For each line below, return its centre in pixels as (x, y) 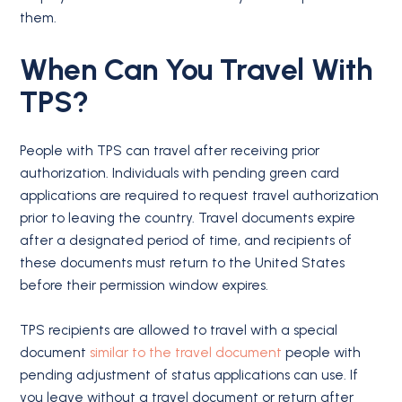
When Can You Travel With (197, 69)
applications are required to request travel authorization (200, 195)
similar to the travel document (186, 353)
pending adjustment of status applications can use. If (189, 376)
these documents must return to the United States (183, 262)
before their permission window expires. (144, 285)
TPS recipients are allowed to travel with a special (179, 331)
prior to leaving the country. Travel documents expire (188, 218)
